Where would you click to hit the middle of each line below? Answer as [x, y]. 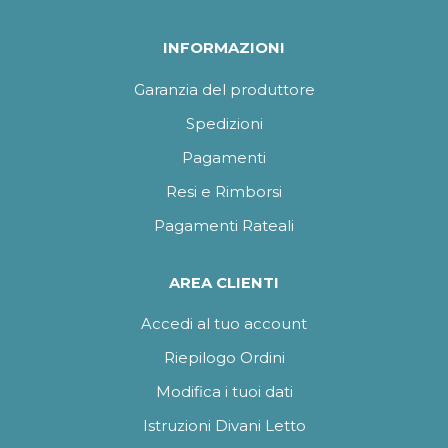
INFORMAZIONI [224, 48]
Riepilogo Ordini [224, 358]
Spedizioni [224, 123]
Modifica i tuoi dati [224, 392]
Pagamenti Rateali [224, 225]
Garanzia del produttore [224, 89]
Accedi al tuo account [224, 324]
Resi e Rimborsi [224, 191]
